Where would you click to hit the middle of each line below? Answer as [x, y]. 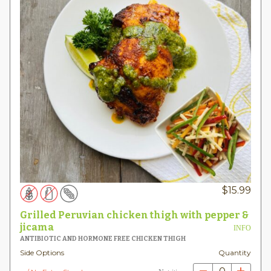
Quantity [235, 253]
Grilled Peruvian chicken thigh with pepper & [134, 215]
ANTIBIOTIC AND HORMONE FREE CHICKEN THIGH [103, 238]
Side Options [42, 253]
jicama [37, 227]
